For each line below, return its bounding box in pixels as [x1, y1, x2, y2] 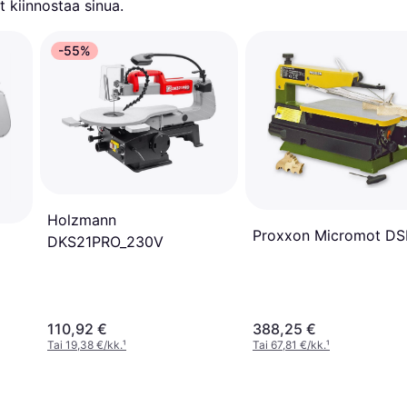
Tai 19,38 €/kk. [47, 338, 123, 352]
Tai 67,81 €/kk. [253, 338, 326, 352]
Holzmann [47, 211, 116, 230]
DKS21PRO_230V [47, 233, 164, 252]
